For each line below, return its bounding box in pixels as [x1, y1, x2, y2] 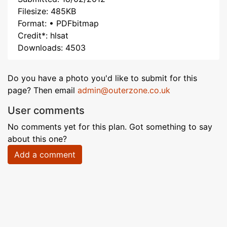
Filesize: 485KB [18, 6, 76, 16]
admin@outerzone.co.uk [78, 85, 170, 95]
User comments [8, 104, 85, 117]
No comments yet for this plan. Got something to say [8, 122, 212, 132]
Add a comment [14, 149, 75, 160]
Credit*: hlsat [18, 30, 68, 41]
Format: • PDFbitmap [18, 18, 99, 28]
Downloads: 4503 [18, 43, 86, 53]
